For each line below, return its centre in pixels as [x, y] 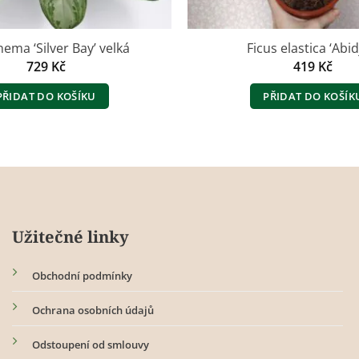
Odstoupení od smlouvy [90, 345]
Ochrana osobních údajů [93, 311]
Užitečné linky [70, 237]
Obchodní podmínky [82, 276]
